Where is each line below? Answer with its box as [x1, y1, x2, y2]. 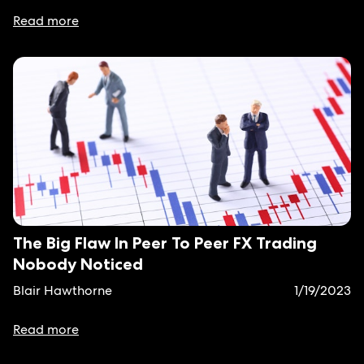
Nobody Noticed [13, 254, 143, 274]
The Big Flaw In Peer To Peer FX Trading [13, 233, 317, 253]
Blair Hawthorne [13, 282, 112, 299]
